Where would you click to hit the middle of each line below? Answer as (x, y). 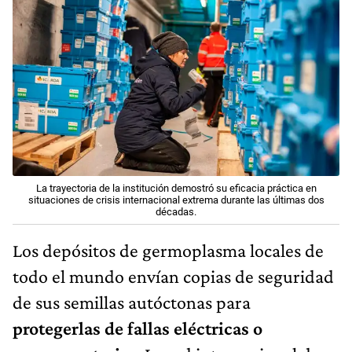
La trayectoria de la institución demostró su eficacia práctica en (176, 189)
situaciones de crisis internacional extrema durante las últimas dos (176, 200)
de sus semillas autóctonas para (132, 302)
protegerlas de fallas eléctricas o (137, 328)
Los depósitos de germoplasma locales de (168, 251)
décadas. (176, 212)
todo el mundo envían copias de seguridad (173, 277)
